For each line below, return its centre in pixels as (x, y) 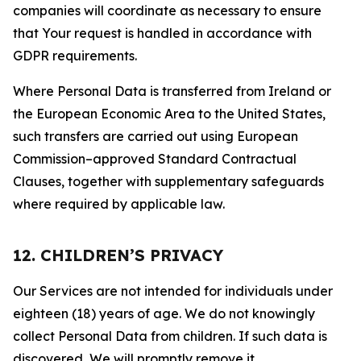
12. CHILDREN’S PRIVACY (118, 255)
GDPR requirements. (75, 56)
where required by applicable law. (119, 204)
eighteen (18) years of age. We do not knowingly (164, 313)
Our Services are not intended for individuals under (173, 291)
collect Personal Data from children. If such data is (170, 336)
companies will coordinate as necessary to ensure (167, 10)
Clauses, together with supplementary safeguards (168, 181)
